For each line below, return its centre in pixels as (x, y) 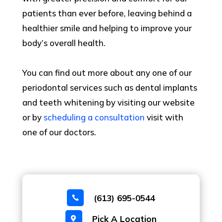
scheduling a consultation (94, 117)
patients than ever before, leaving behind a (107, 13)
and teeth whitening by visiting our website (108, 103)
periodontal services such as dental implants (110, 88)
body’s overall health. (64, 43)
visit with (164, 117)
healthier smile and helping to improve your (107, 28)
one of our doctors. (59, 132)
